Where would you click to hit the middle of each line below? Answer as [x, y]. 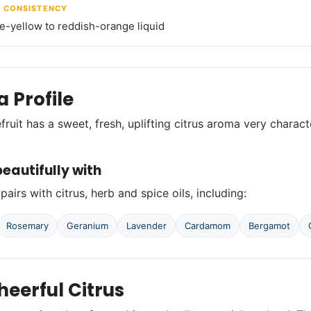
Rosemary [27, 226]
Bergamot [269, 226]
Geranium [87, 226]
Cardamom [208, 226]
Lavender [146, 226]
